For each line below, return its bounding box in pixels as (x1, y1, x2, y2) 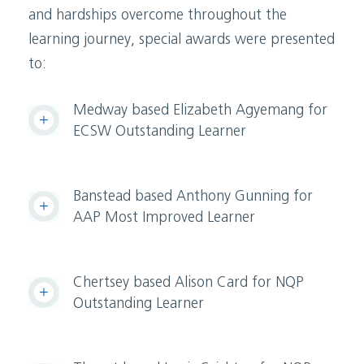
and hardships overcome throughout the (28, 8, 287, 24)
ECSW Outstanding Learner (73, 124, 250, 141)
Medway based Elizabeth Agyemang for (73, 103, 327, 119)
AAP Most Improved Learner (73, 210, 255, 227)
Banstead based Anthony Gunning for (73, 189, 313, 206)
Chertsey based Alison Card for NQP (73, 275, 304, 292)
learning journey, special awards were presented (28, 32, 335, 49)
